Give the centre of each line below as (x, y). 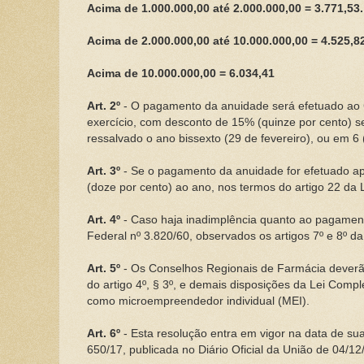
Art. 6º (103, 333)
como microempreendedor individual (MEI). (198, 301)
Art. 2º (103, 106)
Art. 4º (103, 219)
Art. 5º (103, 268)
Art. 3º (103, 171)
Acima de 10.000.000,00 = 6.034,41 (180, 73)
